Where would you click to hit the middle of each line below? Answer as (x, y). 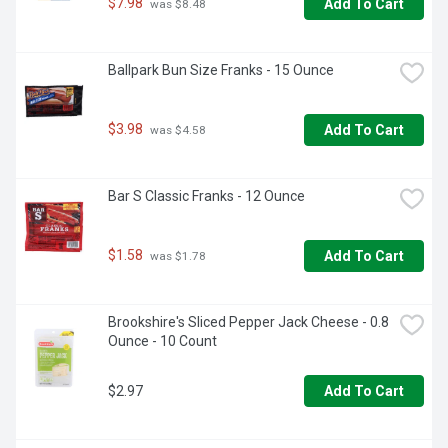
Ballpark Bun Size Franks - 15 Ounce (221, 70)
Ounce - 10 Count (162, 341)
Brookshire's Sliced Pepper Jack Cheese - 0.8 (248, 322)
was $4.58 (176, 130)
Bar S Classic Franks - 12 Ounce (206, 196)
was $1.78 (176, 256)
